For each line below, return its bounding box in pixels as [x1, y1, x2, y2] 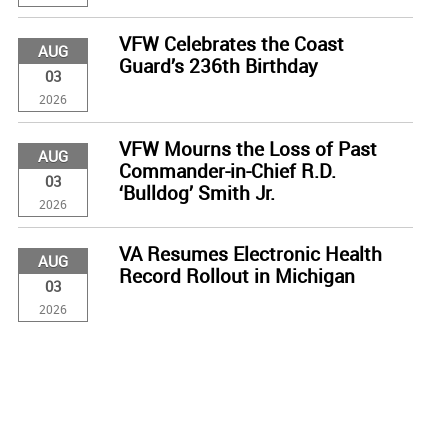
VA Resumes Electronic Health [118, 241, 382, 267]
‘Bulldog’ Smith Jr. [118, 180, 275, 206]
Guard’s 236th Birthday [118, 53, 318, 79]
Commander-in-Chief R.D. [118, 158, 336, 184]
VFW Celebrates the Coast [118, 31, 344, 57]
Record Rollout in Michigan [118, 263, 355, 289]
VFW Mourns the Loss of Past [118, 136, 377, 162]
